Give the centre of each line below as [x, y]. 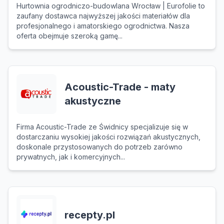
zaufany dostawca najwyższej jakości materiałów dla [103, 16]
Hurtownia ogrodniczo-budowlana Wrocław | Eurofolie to [111, 6]
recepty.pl [90, 215]
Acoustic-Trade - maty [120, 87]
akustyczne [93, 101]
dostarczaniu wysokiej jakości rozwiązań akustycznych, [108, 137]
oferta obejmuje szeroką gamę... [69, 36]
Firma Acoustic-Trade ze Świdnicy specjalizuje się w [102, 127]
